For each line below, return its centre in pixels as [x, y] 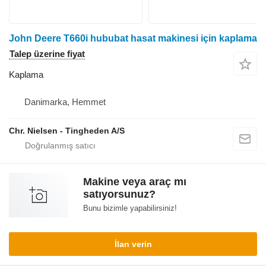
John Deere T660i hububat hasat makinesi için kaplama [133, 39]
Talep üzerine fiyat [47, 54]
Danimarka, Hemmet [65, 102]
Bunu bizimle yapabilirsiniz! [130, 208]
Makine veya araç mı [135, 182]
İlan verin [133, 244]
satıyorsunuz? [119, 194]
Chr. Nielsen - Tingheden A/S [67, 131]
